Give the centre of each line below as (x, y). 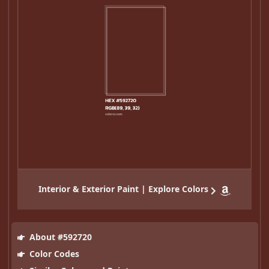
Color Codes (53, 254)
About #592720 (59, 237)
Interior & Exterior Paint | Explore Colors (123, 189)
